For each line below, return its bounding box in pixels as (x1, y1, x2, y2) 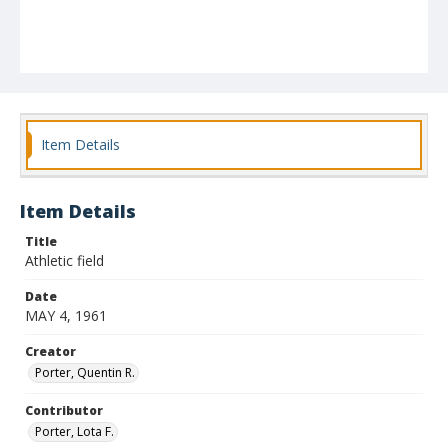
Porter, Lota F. (35, 423, 114, 440)
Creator (25, 343, 76, 360)
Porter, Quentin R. (35, 364, 135, 381)
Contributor (25, 402, 103, 419)
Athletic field (25, 251, 104, 270)
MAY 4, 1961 (25, 306, 107, 325)
